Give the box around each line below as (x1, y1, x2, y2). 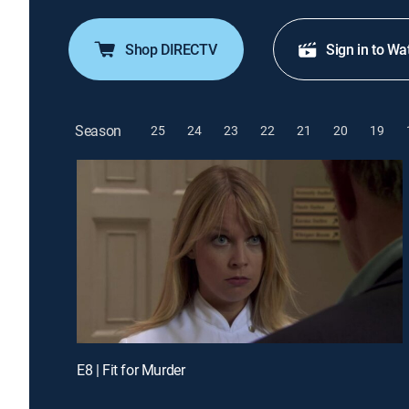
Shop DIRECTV (125, 39, 217, 59)
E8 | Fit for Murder (77, 359, 185, 380)
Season (75, 120, 122, 141)
